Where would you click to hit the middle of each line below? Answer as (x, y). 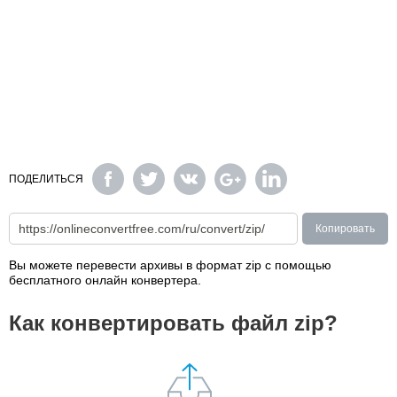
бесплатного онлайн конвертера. (105, 280)
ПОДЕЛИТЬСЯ (46, 179)
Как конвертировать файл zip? (173, 323)
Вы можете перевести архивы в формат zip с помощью (170, 265)
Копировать (345, 229)
